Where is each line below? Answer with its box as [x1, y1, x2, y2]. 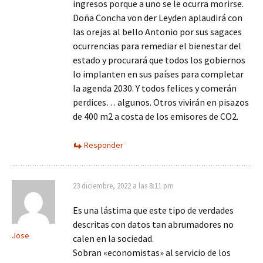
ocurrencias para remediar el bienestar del [73, 40, 241, 52]
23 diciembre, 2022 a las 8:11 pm [73, 181, 174, 191]
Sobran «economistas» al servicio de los [73, 247, 231, 258]
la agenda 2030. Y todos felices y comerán [73, 82, 237, 94]
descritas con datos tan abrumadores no [73, 218, 234, 230]
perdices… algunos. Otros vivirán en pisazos [73, 96, 249, 108]
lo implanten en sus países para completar [73, 68, 244, 80]
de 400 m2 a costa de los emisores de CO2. [73, 110, 238, 122]
